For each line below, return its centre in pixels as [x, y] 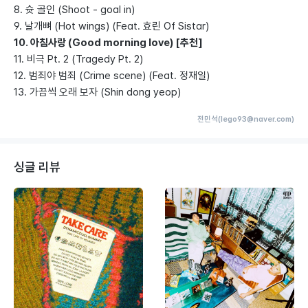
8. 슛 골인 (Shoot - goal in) [74, 10]
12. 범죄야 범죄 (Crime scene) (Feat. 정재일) [112, 76]
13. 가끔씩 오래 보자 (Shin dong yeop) [97, 92]
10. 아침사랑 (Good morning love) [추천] [108, 43]
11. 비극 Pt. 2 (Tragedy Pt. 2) [78, 59]
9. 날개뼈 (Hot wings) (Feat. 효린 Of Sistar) [111, 26]
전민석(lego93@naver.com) [246, 119]
